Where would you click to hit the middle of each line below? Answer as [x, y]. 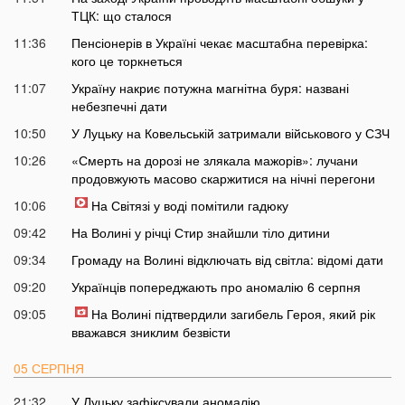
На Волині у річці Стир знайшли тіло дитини [200, 233]
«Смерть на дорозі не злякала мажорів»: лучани [214, 160]
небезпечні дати [119, 106]
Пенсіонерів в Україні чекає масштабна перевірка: [219, 43]
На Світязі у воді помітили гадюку [189, 206]
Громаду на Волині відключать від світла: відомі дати [227, 260]
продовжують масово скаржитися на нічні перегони [223, 179]
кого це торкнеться [127, 61]
